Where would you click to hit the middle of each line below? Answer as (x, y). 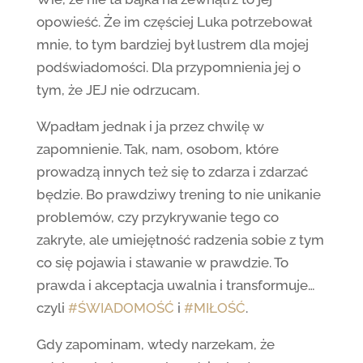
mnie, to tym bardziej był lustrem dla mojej (172, 45)
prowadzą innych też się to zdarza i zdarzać (172, 172)
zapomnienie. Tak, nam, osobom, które (157, 149)
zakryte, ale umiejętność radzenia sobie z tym (180, 240)
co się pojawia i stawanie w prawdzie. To (162, 263)
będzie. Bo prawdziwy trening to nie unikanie (178, 194)
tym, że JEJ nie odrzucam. (117, 90)
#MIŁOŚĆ (214, 308)
